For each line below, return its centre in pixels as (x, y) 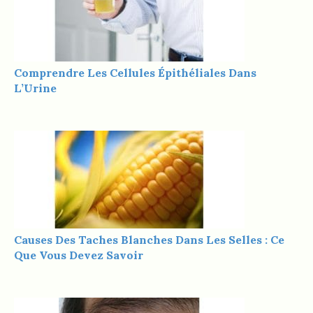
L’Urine (35, 88)
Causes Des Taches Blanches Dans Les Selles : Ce (149, 239)
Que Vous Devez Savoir (79, 255)
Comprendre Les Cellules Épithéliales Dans (135, 72)
